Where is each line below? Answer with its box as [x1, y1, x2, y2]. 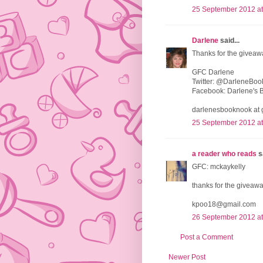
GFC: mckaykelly [192, 163, 245, 171]
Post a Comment [180, 233, 233, 242]
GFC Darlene [192, 68, 234, 77]
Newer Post [168, 253, 205, 262]
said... [218, 36, 240, 45]
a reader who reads [192, 150, 257, 159]
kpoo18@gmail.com [192, 200, 256, 209]
